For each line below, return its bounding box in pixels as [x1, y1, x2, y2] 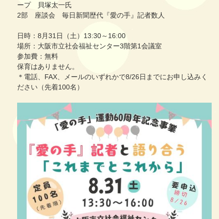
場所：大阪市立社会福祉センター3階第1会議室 [17, 42, 162, 50]
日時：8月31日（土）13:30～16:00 [17, 32, 126, 40]
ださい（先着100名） [17, 83, 84, 91]
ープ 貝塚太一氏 [17, 1, 72, 9]
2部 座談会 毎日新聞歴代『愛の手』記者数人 [17, 11, 165, 20]
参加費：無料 [17, 52, 58, 61]
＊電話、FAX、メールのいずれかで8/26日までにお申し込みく [17, 73, 208, 81]
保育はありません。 [17, 63, 79, 71]
